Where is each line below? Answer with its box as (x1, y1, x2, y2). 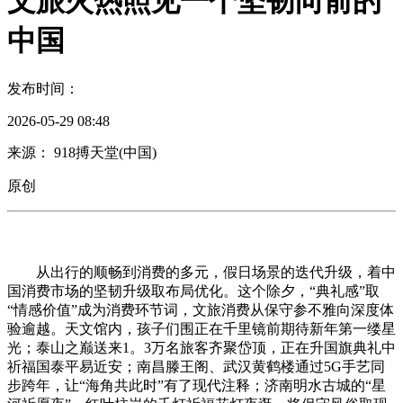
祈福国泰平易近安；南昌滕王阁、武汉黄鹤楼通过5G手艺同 (7, 358, 385, 374)
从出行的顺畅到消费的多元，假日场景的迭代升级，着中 (7, 264, 396, 280)
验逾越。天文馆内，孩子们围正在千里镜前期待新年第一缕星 (7, 320, 396, 336)
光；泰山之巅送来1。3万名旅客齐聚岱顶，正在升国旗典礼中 (7, 339, 396, 355)
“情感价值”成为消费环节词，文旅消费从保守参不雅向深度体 (7, 301, 394, 318)
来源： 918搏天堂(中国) (7, 144, 157, 160)
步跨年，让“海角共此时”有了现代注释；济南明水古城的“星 (7, 377, 386, 393)
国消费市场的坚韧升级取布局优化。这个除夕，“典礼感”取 (7, 282, 380, 299)
